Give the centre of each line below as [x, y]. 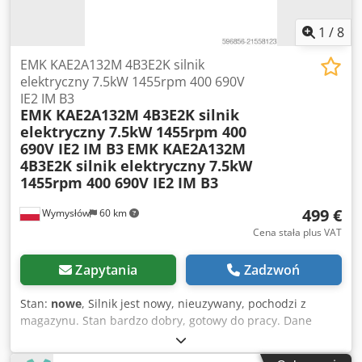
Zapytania [106, 270]
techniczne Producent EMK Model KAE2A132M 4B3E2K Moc [180, 338]
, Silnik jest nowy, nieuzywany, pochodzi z [194, 304]
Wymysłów [65, 213]
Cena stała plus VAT [297, 233]
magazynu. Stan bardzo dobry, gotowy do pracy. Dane [166, 321]
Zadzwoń [272, 270]
